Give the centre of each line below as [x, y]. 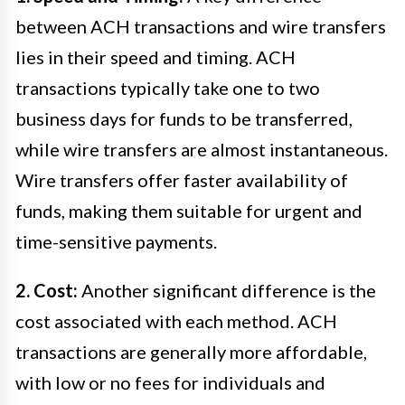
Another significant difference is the [227, 290]
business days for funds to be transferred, [184, 118]
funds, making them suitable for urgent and [189, 210]
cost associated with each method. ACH [176, 320]
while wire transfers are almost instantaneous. [202, 149]
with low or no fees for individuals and [170, 382]
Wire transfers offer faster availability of [182, 179]
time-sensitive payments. [116, 241]
